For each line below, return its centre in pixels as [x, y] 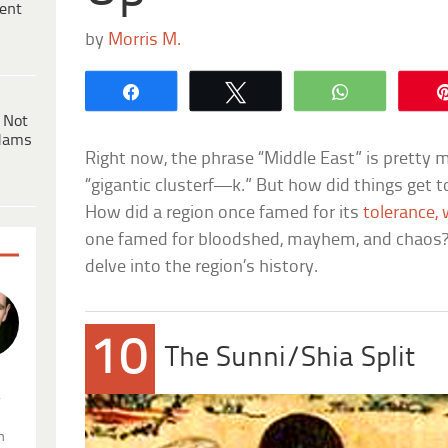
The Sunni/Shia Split [290, 358]
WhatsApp [405, 90]
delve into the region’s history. [202, 267]
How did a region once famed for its [224, 213]
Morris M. [145, 40]
